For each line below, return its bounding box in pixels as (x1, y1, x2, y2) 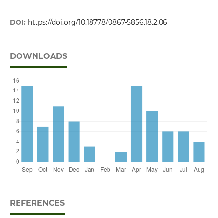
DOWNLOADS (9, 52, 67, 61)
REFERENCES (9, 199, 65, 208)
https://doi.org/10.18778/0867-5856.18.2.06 (27, 18, 167, 27)
